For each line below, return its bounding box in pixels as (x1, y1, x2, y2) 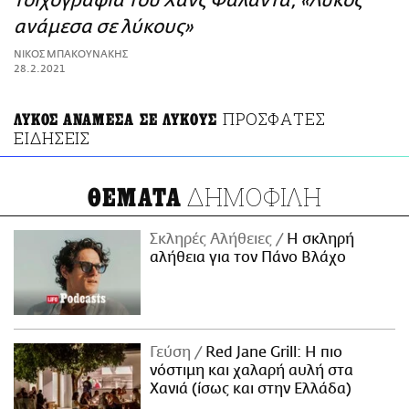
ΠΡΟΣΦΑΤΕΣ (222, 108, 326, 131)
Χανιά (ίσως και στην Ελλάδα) (150, 380, 352, 397)
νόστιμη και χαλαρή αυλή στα (150, 362, 354, 379)
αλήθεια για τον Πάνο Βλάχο (150, 249, 347, 267)
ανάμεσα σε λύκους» (14, 16, 193, 38)
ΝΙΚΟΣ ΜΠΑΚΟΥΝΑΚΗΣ (14, 48, 128, 61)
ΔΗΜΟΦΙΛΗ (182, 181, 322, 214)
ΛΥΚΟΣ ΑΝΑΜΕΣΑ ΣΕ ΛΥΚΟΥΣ (14, 110, 217, 131)
